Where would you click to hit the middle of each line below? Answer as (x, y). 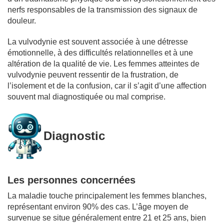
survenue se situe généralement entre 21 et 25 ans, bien (107, 217)
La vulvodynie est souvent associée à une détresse (98, 41)
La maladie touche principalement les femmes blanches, (107, 195)
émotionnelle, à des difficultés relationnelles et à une (100, 52)
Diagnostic (74, 135)
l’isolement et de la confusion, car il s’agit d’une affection (107, 85)
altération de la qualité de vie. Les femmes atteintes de (103, 63)
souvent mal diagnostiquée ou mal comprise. (86, 96)
